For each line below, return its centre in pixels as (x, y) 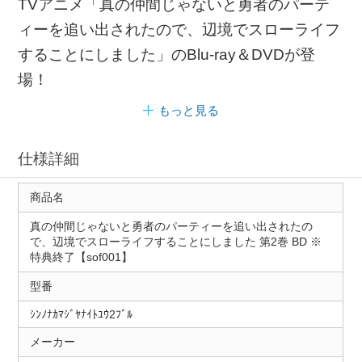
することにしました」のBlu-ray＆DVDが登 (167, 54)
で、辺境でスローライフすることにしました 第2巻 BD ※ (175, 242)
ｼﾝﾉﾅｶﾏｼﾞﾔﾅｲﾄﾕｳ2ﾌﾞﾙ (81, 315)
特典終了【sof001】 (81, 257)
